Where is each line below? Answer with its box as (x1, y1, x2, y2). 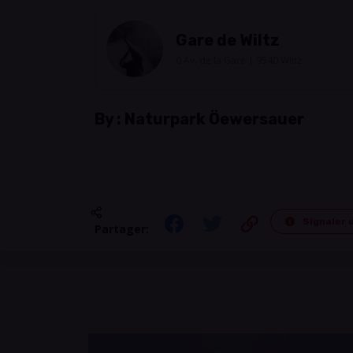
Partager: (95, 221, 149, 236)
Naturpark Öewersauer (124, 110, 304, 128)
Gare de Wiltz (176, 31, 280, 50)
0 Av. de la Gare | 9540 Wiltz (176, 54, 302, 67)
